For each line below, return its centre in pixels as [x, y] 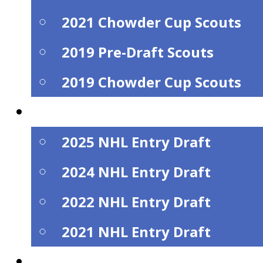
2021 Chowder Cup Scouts [152, 22]
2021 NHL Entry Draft [136, 231]
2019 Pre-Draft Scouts [138, 52]
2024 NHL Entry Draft [136, 171]
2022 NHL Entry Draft [136, 201]
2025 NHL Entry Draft [136, 141]
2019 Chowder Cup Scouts [152, 82]
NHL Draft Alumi [97, 112]
